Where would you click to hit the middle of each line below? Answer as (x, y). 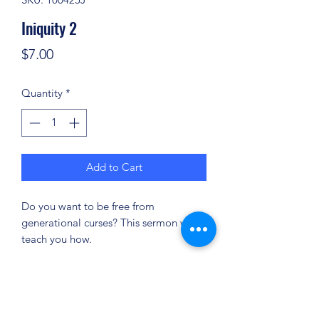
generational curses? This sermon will (109, 222)
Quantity (42, 93)
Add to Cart (114, 167)
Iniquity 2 (49, 28)
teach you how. (57, 239)
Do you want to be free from (88, 206)
